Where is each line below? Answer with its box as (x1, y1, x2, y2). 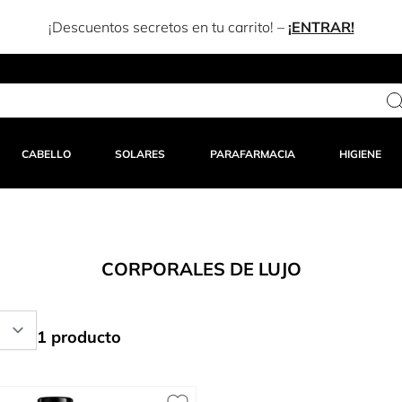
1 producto (37, 327, 121, 348)
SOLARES (115, 147, 166, 162)
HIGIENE (338, 147, 381, 162)
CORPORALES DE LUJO (100, 258, 301, 281)
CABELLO (22, 147, 72, 162)
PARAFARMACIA (209, 147, 295, 162)
